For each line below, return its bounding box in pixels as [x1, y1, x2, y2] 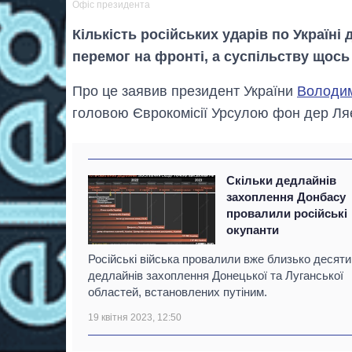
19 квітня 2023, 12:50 [88, 311, 181, 323]
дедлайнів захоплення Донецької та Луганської [88, 268, 343, 282]
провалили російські [226, 206, 348, 220]
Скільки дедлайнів [226, 173, 337, 187]
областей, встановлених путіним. [88, 284, 267, 299]
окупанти [226, 222, 280, 236]
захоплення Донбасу [226, 189, 346, 203]
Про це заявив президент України [72, 82, 297, 99]
